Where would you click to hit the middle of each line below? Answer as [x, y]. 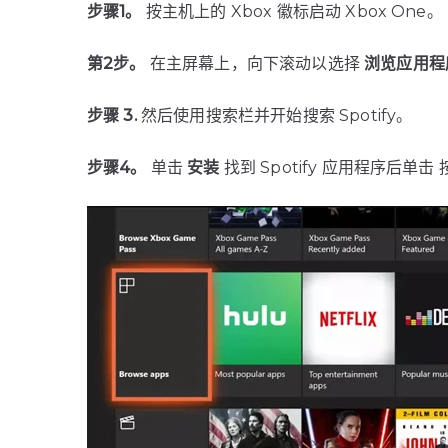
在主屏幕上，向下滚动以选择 [255, 64]
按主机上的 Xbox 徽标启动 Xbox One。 [292, 12]
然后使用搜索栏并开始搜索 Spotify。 [274, 116]
